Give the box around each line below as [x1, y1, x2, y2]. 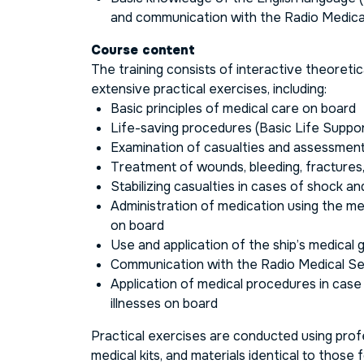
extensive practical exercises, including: [91, 80, 327, 97]
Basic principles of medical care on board [110, 99, 356, 117]
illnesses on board [110, 294, 218, 312]
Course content [91, 41, 195, 58]
